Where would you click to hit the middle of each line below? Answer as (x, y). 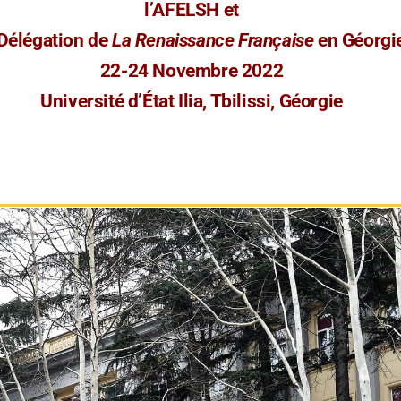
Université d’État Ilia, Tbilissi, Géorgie (192, 101)
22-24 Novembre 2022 (192, 71)
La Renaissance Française (215, 40)
